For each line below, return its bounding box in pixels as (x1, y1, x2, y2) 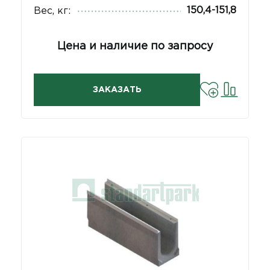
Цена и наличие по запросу (57, 42, 213, 52)
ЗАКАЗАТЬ (92, 86, 142, 94)
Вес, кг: (34, 7, 71, 16)
